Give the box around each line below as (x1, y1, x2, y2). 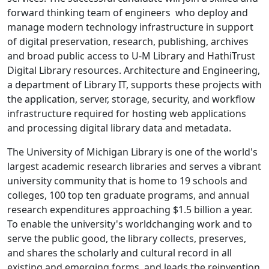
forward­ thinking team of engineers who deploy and (7, 6, 248, 20)
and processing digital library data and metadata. (7, 121, 231, 135)
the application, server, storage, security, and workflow (7, 92, 255, 106)
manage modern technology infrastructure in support (7, 20, 253, 34)
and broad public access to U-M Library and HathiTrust (7, 49, 255, 63)
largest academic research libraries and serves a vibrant (7, 160, 261, 174)
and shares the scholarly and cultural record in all (7, 246, 232, 260)
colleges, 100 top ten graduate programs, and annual (7, 189, 249, 202)
